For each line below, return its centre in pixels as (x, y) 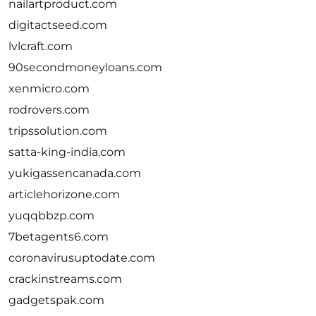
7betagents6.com (59, 237)
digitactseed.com (58, 25)
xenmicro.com (49, 89)
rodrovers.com (49, 110)
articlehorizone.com (64, 194)
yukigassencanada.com (75, 173)
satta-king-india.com (67, 152)
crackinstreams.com (65, 279)
